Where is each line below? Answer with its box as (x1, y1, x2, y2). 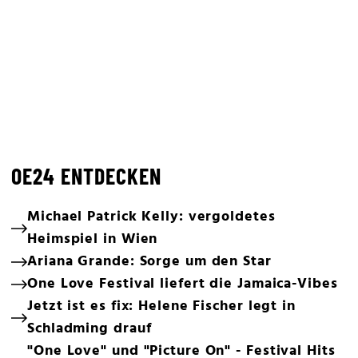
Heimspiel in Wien (27, 228, 158, 251)
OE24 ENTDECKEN (11, 162, 161, 189)
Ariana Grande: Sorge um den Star (27, 250, 272, 273)
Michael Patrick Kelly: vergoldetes (27, 205, 276, 229)
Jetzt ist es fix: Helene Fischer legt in (27, 295, 296, 318)
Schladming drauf (27, 317, 152, 340)
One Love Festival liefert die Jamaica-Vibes (27, 272, 338, 296)
